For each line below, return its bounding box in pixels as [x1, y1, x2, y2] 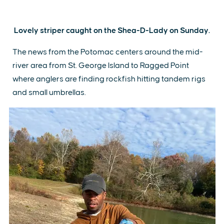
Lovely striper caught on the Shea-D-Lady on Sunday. [14, 26, 210, 34]
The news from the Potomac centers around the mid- [12, 47, 203, 56]
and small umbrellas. [12, 88, 86, 96]
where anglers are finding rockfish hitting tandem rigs [12, 74, 205, 83]
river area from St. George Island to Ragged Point [12, 61, 189, 69]
